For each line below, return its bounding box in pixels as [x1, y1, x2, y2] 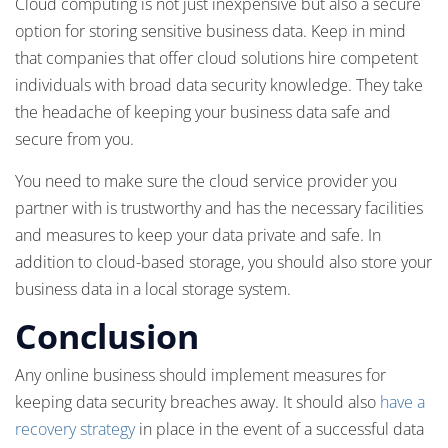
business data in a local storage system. [15, 278, 291, 300]
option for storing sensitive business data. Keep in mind [15, 20, 406, 42]
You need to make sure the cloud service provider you [15, 170, 397, 192]
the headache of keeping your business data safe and [15, 101, 391, 123]
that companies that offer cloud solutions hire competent [15, 47, 418, 69]
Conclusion [15, 313, 199, 359]
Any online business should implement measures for [15, 364, 386, 386]
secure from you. [15, 128, 134, 150]
